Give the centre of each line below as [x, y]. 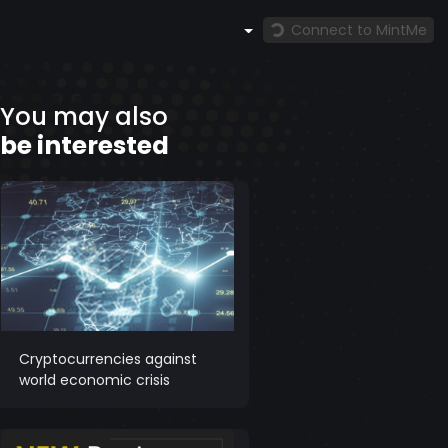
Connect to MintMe [359, 29]
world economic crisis [94, 379]
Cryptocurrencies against [107, 358]
